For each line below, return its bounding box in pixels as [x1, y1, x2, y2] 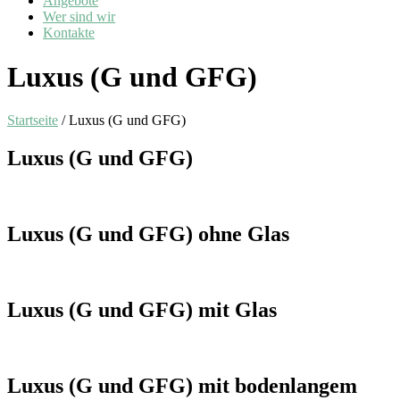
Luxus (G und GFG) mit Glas [7, 297, 277, 321]
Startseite [7, 112, 58, 129]
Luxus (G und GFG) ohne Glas [7, 222, 289, 246]
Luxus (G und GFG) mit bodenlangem [7, 373, 357, 397]
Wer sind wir [43, 9, 115, 25]
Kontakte [43, 25, 95, 41]
